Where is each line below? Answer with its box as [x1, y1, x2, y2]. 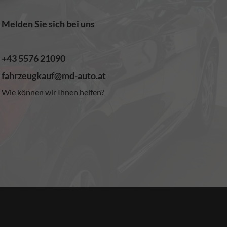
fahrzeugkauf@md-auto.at [1, 69, 106, 81]
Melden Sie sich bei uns [1, 18, 95, 29]
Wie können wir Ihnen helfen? [1, 87, 104, 97]
